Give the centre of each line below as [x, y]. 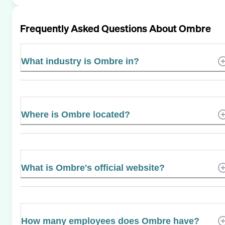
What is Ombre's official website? [93, 167]
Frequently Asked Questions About [99, 28]
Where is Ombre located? [76, 114]
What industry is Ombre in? [80, 61]
